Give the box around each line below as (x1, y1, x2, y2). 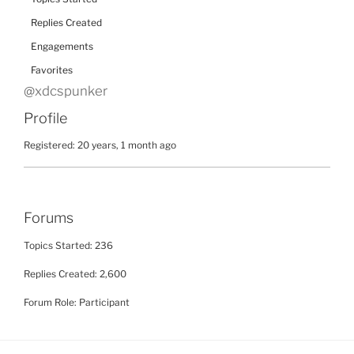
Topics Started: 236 (24, 239, 113, 251)
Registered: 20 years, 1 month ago (24, 139, 176, 151)
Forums (24, 209, 73, 226)
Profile (24, 109, 67, 126)
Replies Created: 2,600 (24, 267, 126, 280)
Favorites (31, 63, 73, 76)
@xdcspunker (24, 82, 107, 99)
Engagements (31, 40, 93, 52)
